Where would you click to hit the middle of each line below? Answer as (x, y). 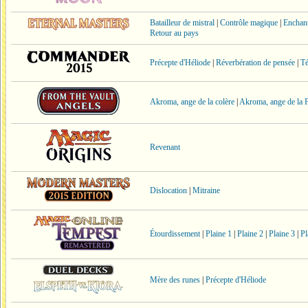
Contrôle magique (249, 23)
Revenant (165, 147)
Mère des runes (175, 280)
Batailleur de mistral (182, 23)
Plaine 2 (250, 234)
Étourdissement (175, 234)
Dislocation (168, 190)
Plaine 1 (219, 234)
